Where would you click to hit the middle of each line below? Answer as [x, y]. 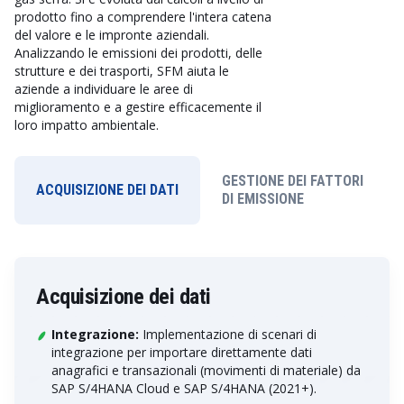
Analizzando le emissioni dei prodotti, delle [138, 53]
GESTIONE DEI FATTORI [293, 181]
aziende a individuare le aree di [104, 89]
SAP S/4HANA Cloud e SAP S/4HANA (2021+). [184, 388]
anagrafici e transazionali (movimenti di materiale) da [206, 370]
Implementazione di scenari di [228, 334]
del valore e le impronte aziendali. [112, 35]
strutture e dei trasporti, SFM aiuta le [122, 71]
